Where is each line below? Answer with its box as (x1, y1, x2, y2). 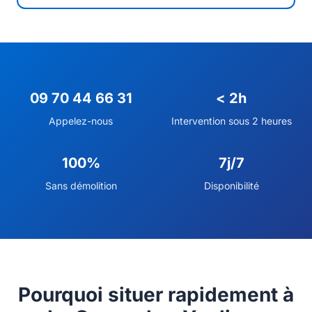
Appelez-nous (49, 115, 113, 127)
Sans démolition (45, 180, 117, 192)
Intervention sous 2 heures (171, 115, 292, 127)
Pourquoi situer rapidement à (18, 283, 294, 306)
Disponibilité (203, 180, 259, 192)
